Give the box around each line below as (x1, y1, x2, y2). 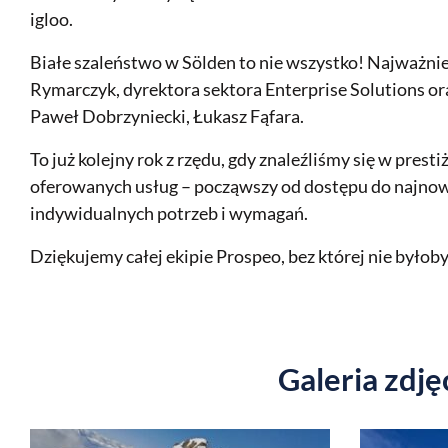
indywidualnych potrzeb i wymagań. (30, 202, 308, 224)
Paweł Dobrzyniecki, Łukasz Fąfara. (30, 105, 304, 127)
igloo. (30, 8, 73, 30)
